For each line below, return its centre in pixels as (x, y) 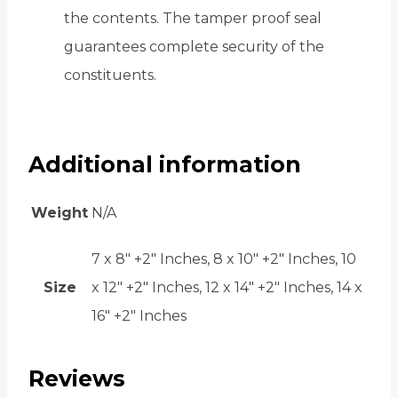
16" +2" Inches (139, 315)
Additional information (165, 164)
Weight (60, 212)
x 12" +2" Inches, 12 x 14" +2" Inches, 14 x (227, 287)
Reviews (77, 379)
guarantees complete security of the (194, 47)
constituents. (110, 76)
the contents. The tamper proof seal (193, 19)
